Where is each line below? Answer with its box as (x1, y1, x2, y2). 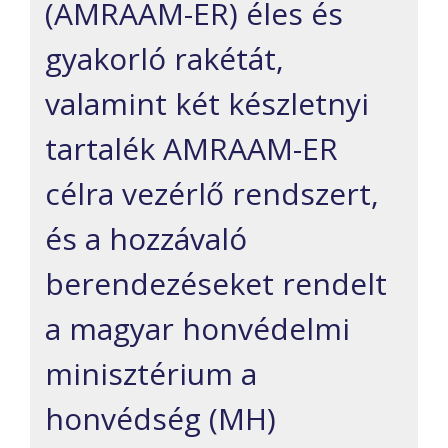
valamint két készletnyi (45, 83, 369, 124)
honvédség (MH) (45, 398, 276, 439)
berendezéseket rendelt (45, 263, 387, 304)
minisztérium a (45, 353, 257, 394)
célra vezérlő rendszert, (45, 173, 379, 214)
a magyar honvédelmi (45, 308, 350, 349)
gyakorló (45, 38, 174, 79)
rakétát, (174, 38, 284, 79)
